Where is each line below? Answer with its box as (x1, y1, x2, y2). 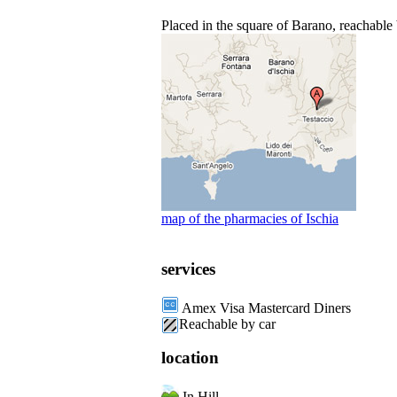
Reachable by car (179, 315, 276, 331)
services (161, 259, 215, 278)
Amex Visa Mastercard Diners (179, 300, 351, 315)
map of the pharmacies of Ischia (161, 211, 339, 227)
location (161, 348, 219, 368)
